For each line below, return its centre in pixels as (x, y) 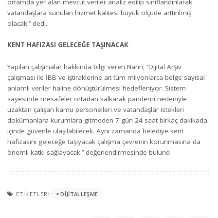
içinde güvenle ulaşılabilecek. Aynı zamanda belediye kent (95, 131)
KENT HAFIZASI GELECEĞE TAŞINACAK (68, 45)
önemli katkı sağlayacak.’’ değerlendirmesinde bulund (89, 152)
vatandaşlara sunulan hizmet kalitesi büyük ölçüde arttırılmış (99, 12)
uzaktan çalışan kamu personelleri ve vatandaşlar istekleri (96, 109)
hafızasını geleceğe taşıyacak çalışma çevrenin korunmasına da (104, 141)
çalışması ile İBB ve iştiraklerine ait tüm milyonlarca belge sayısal (106, 77)
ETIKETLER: (33, 194)
